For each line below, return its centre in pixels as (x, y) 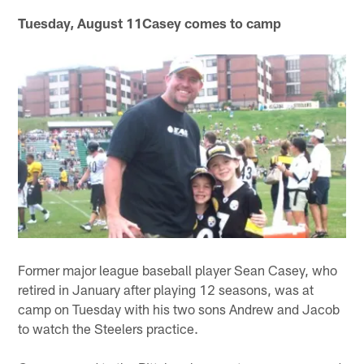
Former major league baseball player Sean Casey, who (178, 269)
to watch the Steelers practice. (108, 328)
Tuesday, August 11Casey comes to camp (150, 23)
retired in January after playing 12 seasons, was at (166, 289)
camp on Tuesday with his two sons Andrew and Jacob (179, 308)
